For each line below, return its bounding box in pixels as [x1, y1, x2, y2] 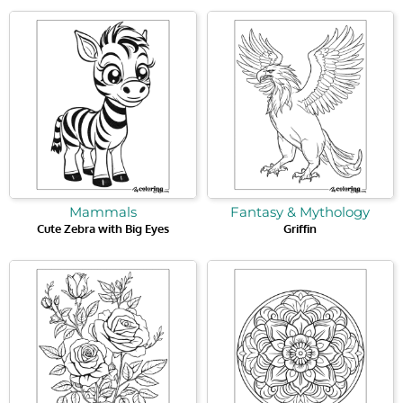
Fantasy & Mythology [230, 202, 371, 220]
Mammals [68, 202, 137, 220]
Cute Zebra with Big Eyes [36, 220, 169, 236]
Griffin [283, 220, 318, 236]
